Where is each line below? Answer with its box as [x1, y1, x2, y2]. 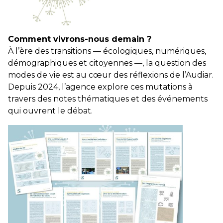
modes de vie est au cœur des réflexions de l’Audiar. [8, 70, 214, 80]
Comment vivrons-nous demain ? [8, 34, 151, 44]
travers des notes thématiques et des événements [8, 94, 208, 104]
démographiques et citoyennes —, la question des [8, 58, 206, 68]
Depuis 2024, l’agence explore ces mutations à [8, 82, 193, 92]
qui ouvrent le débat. [8, 106, 93, 115]
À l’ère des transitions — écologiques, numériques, [8, 46, 206, 56]
